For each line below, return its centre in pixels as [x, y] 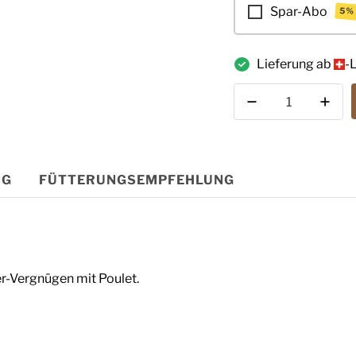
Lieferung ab [295, 64]
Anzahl [255, 93]
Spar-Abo [298, 11]
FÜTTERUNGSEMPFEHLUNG [137, 180]
